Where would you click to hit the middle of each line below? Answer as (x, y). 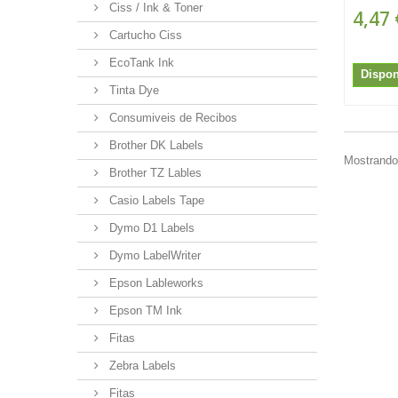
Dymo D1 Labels (150, 227)
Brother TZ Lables (154, 172)
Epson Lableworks (155, 283)
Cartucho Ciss (144, 35)
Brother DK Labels (155, 145)
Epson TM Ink (144, 310)
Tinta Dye (132, 90)
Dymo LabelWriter (153, 255)
